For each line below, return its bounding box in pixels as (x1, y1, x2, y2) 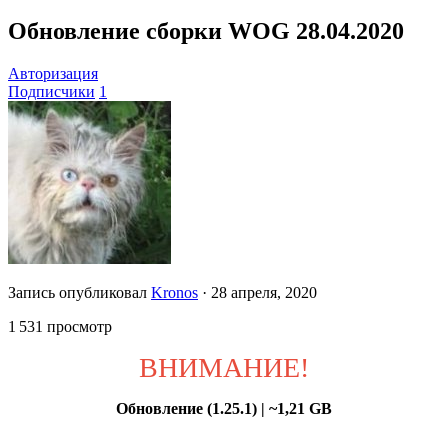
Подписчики (8, 83, 95, 101)
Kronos (151, 284, 198, 302)
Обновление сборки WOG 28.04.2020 (8, 18, 404, 45)
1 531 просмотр (8, 318, 112, 336)
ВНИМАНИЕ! (139, 352, 309, 384)
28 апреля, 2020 (211, 284, 317, 302)
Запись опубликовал (8, 284, 151, 302)
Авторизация (8, 65, 98, 83)
